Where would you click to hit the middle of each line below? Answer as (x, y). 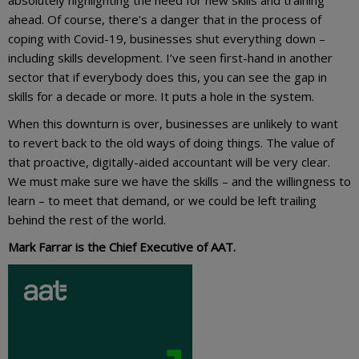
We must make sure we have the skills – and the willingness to (179, 181)
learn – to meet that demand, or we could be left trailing (162, 200)
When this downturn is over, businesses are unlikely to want (173, 123)
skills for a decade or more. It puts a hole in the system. (163, 96)
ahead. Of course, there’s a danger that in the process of (165, 19)
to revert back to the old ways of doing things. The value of (171, 142)
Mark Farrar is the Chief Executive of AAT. (122, 246)
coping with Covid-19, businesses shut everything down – (167, 38)
